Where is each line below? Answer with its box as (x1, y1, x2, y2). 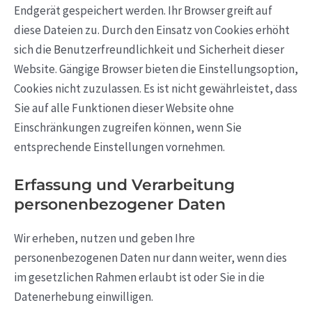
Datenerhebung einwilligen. (14, 289, 153, 305)
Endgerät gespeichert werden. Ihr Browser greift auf (14, 3, 272, 19)
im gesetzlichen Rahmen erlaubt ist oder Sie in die (14, 270, 265, 286)
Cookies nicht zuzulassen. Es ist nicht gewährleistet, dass (14, 81, 297, 97)
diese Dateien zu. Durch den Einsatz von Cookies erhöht (14, 22, 290, 38)
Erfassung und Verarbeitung (14, 175, 235, 195)
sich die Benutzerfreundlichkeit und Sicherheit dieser (14, 42, 284, 58)
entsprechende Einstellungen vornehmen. (14, 139, 225, 155)
